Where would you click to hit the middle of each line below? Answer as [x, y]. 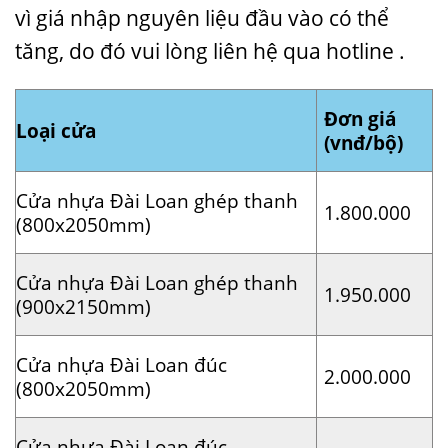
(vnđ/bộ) [364, 142]
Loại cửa [56, 130]
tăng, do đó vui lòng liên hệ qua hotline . [210, 51]
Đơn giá [360, 118]
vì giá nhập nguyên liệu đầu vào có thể [202, 18]
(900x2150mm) [83, 306]
